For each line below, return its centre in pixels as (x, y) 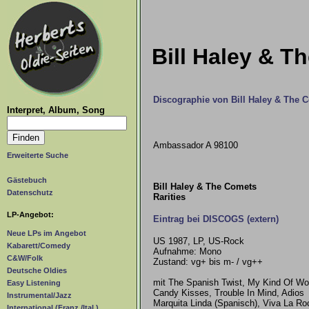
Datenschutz (30, 192)
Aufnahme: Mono (187, 251)
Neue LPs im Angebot (47, 233)
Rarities (169, 197)
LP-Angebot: (30, 215)
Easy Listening (34, 283)
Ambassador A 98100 (196, 145)
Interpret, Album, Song (56, 110)
